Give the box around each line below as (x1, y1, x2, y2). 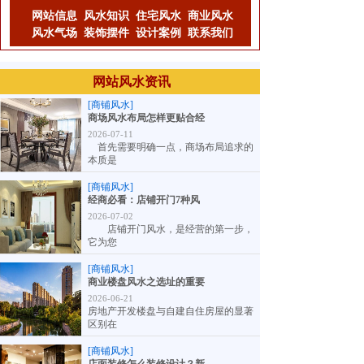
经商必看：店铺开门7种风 (88, 194, 200, 206)
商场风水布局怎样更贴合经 (88, 112, 205, 123)
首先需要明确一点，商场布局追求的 (88, 141, 253, 153)
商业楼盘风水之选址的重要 (88, 276, 205, 288)
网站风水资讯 (93, 75, 171, 89)
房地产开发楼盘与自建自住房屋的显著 (88, 305, 253, 317)
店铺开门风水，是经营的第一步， (88, 223, 253, 235)
